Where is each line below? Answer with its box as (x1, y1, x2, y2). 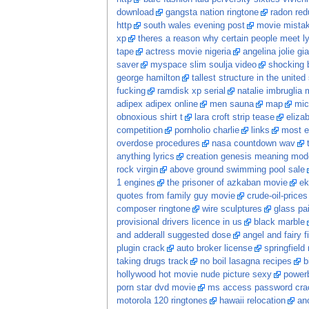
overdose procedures (116, 139, 200, 149)
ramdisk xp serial (157, 86, 226, 97)
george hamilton (116, 73, 180, 83)
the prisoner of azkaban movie (166, 178, 288, 188)
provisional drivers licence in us (116, 217, 242, 228)
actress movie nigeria (145, 47, 231, 57)
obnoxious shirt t (116, 112, 183, 123)
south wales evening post (143, 21, 245, 31)
